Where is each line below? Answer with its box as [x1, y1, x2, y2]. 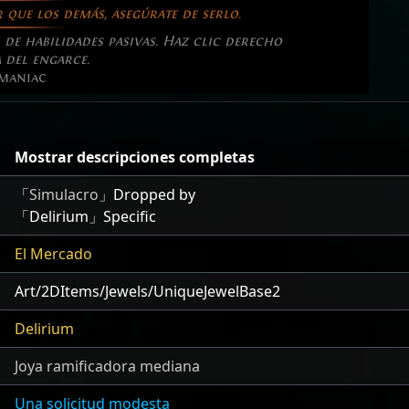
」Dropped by [99, 184, 195, 205]
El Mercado [15, 244, 92, 265]
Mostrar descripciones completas [15, 147, 255, 168]
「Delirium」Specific [15, 206, 156, 227]
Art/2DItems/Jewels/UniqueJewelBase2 [15, 281, 280, 302]
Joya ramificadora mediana [15, 356, 200, 377]
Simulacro [29, 184, 99, 205]
